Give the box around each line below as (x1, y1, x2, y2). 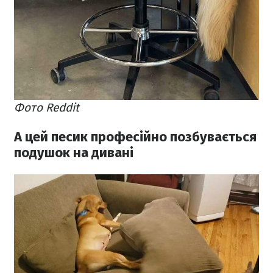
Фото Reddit (14, 100, 79, 115)
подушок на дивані (14, 144, 133, 161)
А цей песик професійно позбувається (14, 129, 257, 146)
